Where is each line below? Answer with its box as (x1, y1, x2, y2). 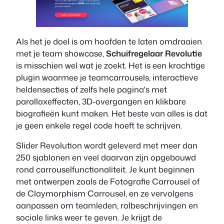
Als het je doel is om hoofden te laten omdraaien (16, 35, 202, 47)
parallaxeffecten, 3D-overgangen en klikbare (16, 95, 186, 107)
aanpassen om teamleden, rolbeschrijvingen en (16, 199, 198, 211)
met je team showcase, (16, 47, 106, 59)
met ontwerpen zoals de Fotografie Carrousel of (16, 175, 199, 187)
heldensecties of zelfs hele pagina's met (16, 83, 167, 95)
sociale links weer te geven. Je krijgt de (16, 211, 162, 223)
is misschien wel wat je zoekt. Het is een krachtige (16, 59, 205, 71)
